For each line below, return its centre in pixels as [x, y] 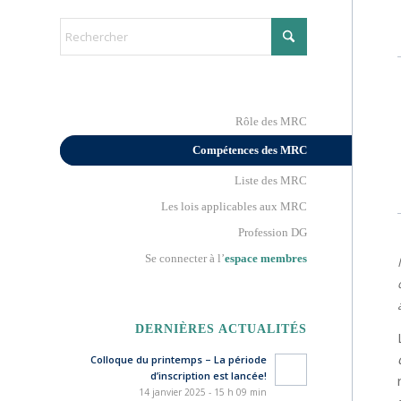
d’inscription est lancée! [208, 375]
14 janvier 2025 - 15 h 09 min [202, 392]
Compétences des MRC [249, 150]
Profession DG [272, 232]
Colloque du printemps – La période [178, 359]
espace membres [265, 258]
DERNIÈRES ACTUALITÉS [221, 328]
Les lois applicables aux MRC [234, 206]
